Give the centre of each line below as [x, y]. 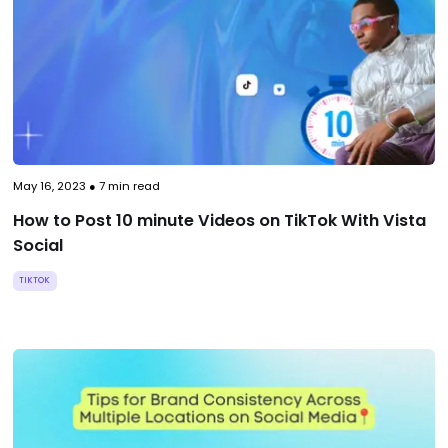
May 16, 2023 [49, 186]
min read [132, 186]
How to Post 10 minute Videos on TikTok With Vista [219, 221]
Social [37, 246]
